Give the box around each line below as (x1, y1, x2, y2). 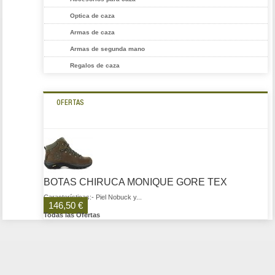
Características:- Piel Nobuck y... (44, 193, 142, 201)
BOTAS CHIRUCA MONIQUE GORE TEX (44, 176, 228, 187)
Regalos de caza (70, 61, 120, 69)
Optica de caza (70, 12, 115, 19)
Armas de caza (70, 28, 115, 36)
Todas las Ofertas (44, 211, 101, 219)
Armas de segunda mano (70, 45, 145, 52)
